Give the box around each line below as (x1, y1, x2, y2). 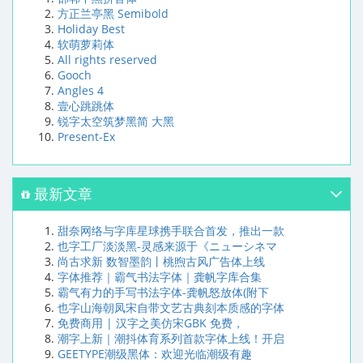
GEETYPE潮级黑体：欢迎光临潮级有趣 (58, 345, 252, 361)
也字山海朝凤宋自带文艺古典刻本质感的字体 (58, 299, 284, 315)
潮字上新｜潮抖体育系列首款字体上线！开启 (58, 330, 284, 346)
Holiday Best (58, 20, 125, 36)
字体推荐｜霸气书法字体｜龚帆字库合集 (58, 268, 262, 284)
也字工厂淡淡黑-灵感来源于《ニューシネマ (58, 237, 277, 254)
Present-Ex (58, 128, 115, 144)
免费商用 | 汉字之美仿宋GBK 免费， (58, 314, 244, 331)
